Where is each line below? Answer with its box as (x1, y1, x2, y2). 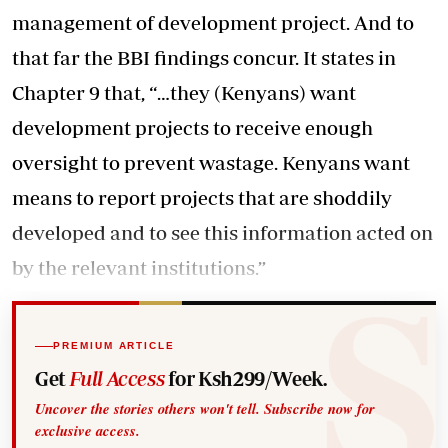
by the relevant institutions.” (12, 256, 266, 279)
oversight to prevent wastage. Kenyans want (12, 151, 410, 174)
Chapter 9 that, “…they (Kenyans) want (12, 81, 356, 104)
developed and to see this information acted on (12, 221, 433, 244)
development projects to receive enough (12, 116, 373, 139)
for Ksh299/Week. (164, 366, 327, 390)
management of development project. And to (12, 11, 414, 34)
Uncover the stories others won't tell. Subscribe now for (35, 397, 376, 419)
